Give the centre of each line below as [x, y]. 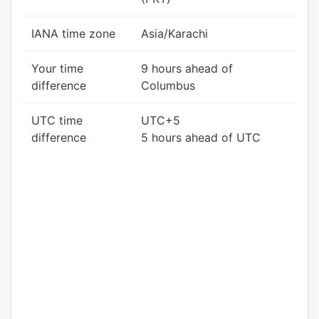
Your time [57, 68]
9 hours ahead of [187, 68]
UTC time [57, 120]
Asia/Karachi [174, 33]
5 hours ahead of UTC [201, 137]
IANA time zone [73, 33]
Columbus [168, 85]
